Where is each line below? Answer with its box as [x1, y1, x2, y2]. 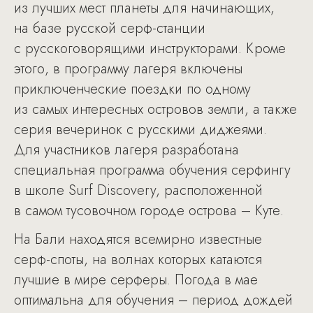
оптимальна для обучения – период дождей [14, 290, 293, 310]
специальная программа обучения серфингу [14, 160, 291, 180]
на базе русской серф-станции [14, 18, 205, 38]
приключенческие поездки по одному [14, 79, 251, 99]
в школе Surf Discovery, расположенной [14, 180, 263, 201]
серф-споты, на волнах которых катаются [14, 249, 262, 270]
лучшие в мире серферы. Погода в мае [14, 270, 258, 290]
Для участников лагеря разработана [14, 140, 239, 160]
